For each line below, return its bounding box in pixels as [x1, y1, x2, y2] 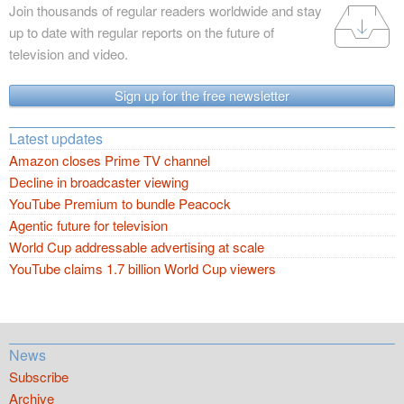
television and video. [9, 44, 128, 64]
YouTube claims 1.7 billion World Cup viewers [9, 259, 276, 279]
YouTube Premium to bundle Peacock [9, 194, 231, 214]
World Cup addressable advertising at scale [9, 237, 264, 257]
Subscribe [9, 367, 69, 387]
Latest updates [9, 128, 103, 150]
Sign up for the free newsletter [115, 86, 289, 106]
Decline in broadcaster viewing [9, 172, 188, 192]
